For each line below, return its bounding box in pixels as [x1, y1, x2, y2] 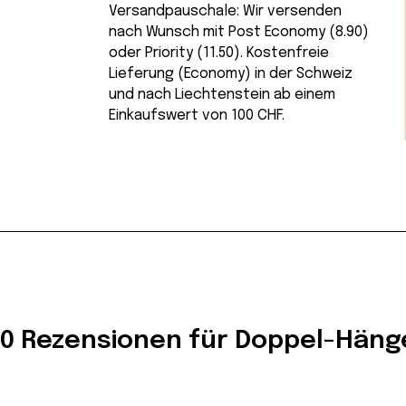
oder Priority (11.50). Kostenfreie [109, 44, 329, 61]
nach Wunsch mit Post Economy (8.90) [109, 24, 369, 40]
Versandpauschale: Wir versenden [109, 3, 342, 19]
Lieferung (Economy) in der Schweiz [109, 65, 353, 82]
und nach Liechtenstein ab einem [109, 86, 335, 102]
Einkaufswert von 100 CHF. [109, 107, 285, 123]
